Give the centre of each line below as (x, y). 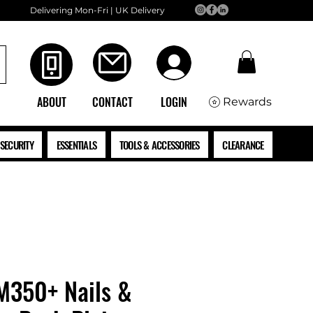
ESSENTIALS (77, 145)
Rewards (247, 102)
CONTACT (112, 102)
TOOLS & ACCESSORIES (159, 145)
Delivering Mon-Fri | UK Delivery (97, 10)
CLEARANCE (243, 145)
